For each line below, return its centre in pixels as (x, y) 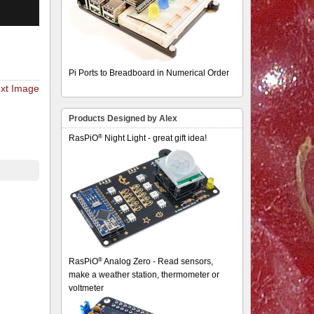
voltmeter (87, 288)
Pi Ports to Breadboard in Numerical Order (149, 73)
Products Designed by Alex (123, 118)
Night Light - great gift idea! (155, 138)
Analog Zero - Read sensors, (158, 261)
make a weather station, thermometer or (144, 275)
